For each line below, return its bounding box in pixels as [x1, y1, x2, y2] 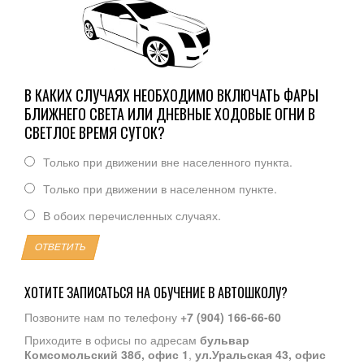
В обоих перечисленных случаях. [43, 206, 221, 223]
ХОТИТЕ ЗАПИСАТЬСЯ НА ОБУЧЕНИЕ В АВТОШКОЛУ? [24, 282, 288, 302]
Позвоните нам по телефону [24, 308, 180, 325]
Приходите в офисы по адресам [24, 331, 200, 348]
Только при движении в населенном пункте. [43, 180, 277, 197]
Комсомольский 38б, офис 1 [24, 345, 188, 362]
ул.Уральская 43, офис [195, 345, 326, 362]
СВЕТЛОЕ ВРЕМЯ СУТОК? [24, 121, 165, 143]
